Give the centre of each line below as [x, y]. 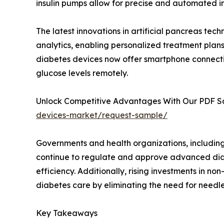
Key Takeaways [67, 213]
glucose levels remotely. [82, 73]
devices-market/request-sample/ [102, 115]
